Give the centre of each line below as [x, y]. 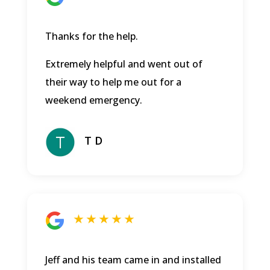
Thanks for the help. [91, 36]
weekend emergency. [93, 100]
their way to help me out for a [113, 82]
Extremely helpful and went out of [124, 64]
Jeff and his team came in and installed [133, 260]
